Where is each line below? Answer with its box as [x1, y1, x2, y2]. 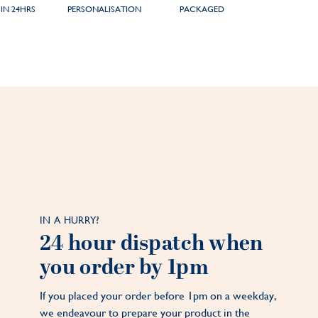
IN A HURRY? [40, 214, 100, 226]
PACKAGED [179, 4, 224, 14]
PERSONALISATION [67, 4, 142, 14]
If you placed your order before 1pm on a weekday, [40, 289, 278, 303]
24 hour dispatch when [40, 228, 263, 261]
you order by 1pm [40, 252, 209, 285]
